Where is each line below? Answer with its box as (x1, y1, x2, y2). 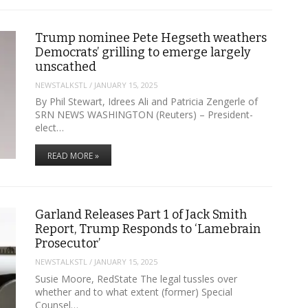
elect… (34, 121, 64, 135)
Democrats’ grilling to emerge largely (34, 45, 250, 60)
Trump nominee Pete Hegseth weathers (34, 30, 267, 46)
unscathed (34, 59, 96, 75)
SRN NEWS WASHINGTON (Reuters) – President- (34, 108, 253, 122)
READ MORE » (47, 150, 99, 162)
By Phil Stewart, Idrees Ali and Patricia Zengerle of (34, 95, 258, 109)
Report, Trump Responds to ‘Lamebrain (34, 221, 261, 237)
